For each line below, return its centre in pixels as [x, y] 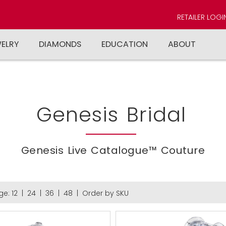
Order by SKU [105, 193]
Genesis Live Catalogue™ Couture [113, 150]
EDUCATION [125, 44]
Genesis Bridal [111, 115]
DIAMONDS [60, 44]
